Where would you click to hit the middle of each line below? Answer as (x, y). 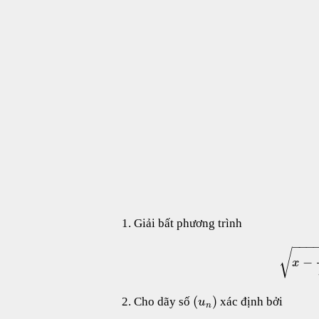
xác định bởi (250, 302)
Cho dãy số (163, 302)
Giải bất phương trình (188, 224)
